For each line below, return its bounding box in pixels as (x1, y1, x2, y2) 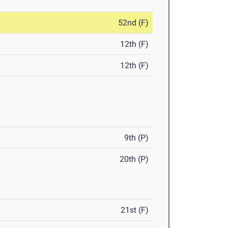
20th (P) (120, 154, 149, 164)
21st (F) (121, 205, 149, 215)
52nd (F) (118, 18, 149, 28)
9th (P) (124, 133, 149, 143)
